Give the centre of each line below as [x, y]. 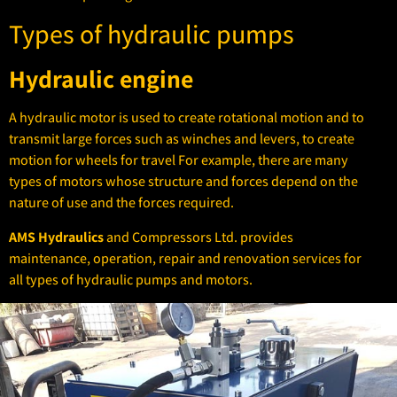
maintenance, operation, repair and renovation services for [185, 258]
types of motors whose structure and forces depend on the [183, 182]
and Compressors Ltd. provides [198, 237]
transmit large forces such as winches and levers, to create [182, 139]
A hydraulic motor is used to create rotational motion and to [187, 118]
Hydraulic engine [101, 79]
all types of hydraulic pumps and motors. [131, 279]
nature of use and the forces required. [121, 203]
